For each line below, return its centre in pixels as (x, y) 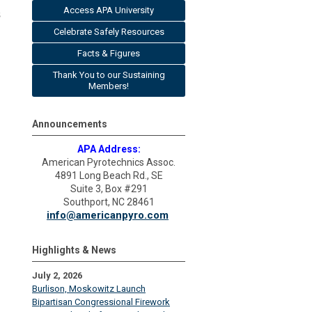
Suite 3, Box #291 (109, 189)
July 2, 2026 (57, 275)
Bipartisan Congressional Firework (101, 302)
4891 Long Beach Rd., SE (109, 175)
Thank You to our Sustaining (109, 75)
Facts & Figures (109, 53)
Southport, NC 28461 (109, 202)
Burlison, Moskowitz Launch (89, 289)
